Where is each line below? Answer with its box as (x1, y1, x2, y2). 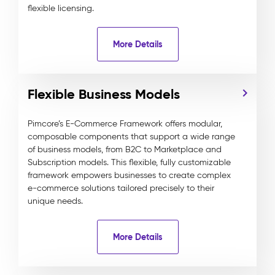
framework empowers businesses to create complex (28, 170, 231, 180)
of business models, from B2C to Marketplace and (28, 144, 222, 155)
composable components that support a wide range (28, 131, 235, 142)
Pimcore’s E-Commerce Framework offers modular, (28, 118, 222, 129)
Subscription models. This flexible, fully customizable (28, 157, 231, 168)
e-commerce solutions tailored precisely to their (28, 183, 214, 193)
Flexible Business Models (28, 86, 180, 103)
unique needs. (28, 196, 83, 206)
